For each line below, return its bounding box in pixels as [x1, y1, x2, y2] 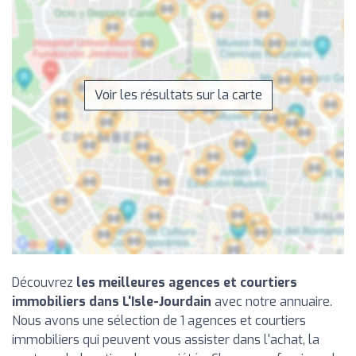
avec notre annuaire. [211, 292, 332, 310]
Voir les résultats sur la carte [94, 86, 262, 103]
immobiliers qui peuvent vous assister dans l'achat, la [12, 331, 319, 348]
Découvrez [12, 273, 76, 291]
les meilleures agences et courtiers [76, 273, 297, 291]
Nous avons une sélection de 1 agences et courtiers [12, 311, 306, 329]
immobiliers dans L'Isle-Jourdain [12, 292, 211, 310]
